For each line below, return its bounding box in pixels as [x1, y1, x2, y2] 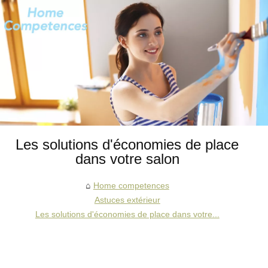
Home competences [93, 180, 169, 190]
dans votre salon [75, 150, 179, 167]
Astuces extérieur [94, 194, 160, 205]
